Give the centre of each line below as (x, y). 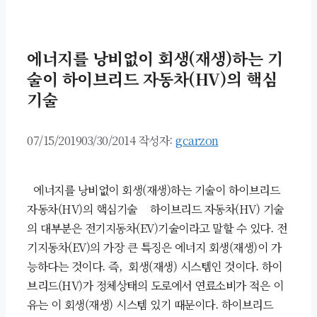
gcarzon (197, 141)
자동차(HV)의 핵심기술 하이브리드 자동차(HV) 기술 (155, 209)
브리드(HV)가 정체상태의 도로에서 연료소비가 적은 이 (155, 286)
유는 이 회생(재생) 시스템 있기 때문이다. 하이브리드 (150, 305)
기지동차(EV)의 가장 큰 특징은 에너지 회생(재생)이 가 (154, 248)
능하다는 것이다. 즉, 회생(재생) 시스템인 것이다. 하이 (155, 267)
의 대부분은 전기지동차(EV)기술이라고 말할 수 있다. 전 (157, 229)
